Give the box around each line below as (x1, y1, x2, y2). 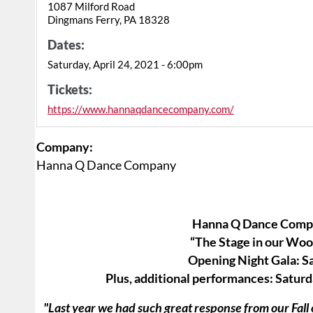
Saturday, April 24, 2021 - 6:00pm (48, 58, 203, 71)
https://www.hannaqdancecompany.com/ (48, 103, 234, 116)
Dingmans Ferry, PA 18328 (48, 13, 170, 27)
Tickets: (48, 82, 92, 98)
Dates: (48, 37, 85, 53)
